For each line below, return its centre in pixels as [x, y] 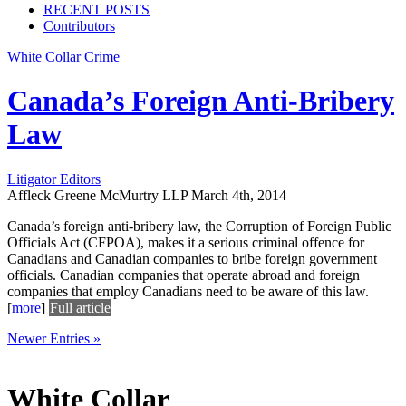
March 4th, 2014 [239, 195]
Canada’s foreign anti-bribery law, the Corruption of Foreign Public [199, 226]
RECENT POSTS [97, 10]
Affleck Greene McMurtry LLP [97, 195]
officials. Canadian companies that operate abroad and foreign [184, 275]
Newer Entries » [54, 338]
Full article [80, 307]
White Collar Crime [63, 57]
